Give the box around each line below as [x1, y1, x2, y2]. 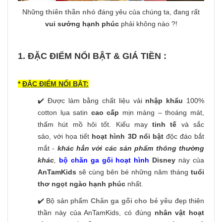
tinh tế [152, 120, 181, 129]
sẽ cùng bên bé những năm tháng [76, 168, 188, 176]
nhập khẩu [145, 97, 183, 105]
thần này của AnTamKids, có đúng [38, 209, 155, 217]
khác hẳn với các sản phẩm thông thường [57, 144, 205, 153]
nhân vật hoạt [154, 209, 204, 217]
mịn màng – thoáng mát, [119, 109, 205, 117]
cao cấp [91, 109, 119, 117]
